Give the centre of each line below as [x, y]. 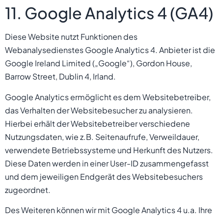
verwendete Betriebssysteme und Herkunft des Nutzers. [109, 150]
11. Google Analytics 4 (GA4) [109, 13]
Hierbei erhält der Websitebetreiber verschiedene [97, 123]
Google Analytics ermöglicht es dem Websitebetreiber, [108, 97]
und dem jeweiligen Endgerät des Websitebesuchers [104, 176]
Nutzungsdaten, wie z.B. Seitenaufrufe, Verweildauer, [102, 137]
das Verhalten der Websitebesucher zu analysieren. [99, 110]
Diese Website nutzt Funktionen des [71, 37]
